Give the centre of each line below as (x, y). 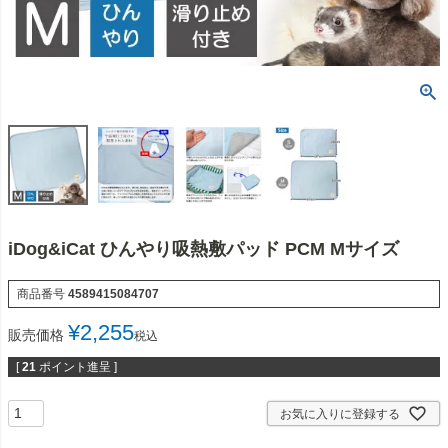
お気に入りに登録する (340, 413)
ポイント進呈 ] (78, 366)
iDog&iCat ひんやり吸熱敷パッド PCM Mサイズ (203, 248)
